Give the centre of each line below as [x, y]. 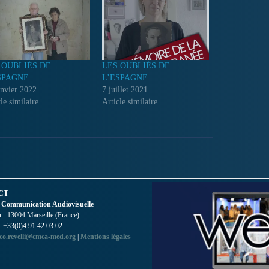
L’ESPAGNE [125, 77]
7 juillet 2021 [125, 89]
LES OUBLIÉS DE [136, 65]
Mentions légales [106, 236]
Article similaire [129, 101]
